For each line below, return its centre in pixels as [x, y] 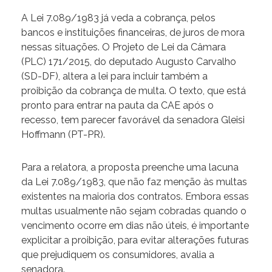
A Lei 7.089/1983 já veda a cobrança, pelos [118, 18]
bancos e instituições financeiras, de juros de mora [133, 33]
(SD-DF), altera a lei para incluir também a [114, 76]
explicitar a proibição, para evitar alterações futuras [135, 240]
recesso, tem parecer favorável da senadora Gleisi [133, 120]
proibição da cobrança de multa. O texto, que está [134, 91]
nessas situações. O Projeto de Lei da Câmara [124, 47]
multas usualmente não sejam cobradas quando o [134, 211]
